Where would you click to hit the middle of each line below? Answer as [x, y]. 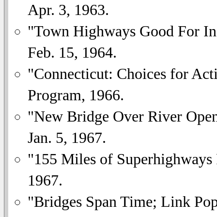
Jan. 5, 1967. [67, 138]
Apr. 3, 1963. [68, 10]
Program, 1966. [76, 95]
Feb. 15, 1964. [72, 52]
